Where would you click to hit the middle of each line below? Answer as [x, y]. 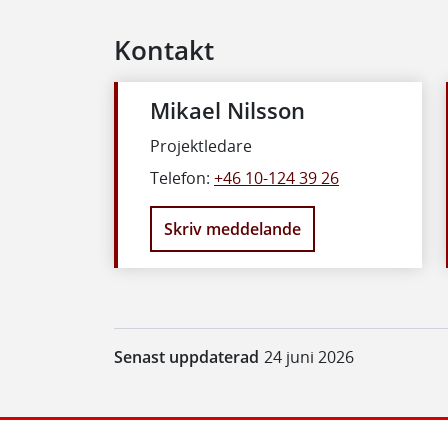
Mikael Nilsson [227, 110]
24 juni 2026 [308, 357]
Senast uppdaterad [186, 357]
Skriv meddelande [232, 229]
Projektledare [201, 145]
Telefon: [182, 177]
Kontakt [164, 50]
